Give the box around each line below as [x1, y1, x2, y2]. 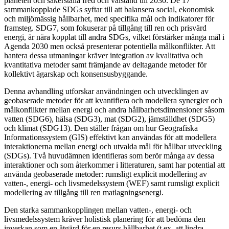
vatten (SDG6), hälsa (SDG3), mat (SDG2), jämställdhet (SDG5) [4, 114, 215, 123]
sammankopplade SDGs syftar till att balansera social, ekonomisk [4, 5, 214, 14]
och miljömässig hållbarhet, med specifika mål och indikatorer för [4, 14, 214, 23]
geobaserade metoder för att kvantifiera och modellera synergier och [4, 96, 222, 105]
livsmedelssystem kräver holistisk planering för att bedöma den [4, 214, 205, 223]
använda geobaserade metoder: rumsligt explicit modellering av [4, 169, 207, 178]
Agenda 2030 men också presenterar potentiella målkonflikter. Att [4, 41, 215, 51]
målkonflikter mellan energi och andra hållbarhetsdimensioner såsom [4, 105, 224, 114]
